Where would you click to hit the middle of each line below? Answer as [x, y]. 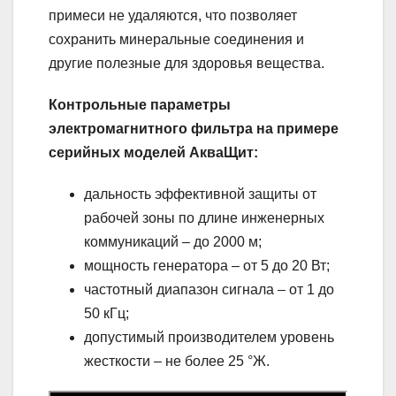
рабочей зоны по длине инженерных [204, 217]
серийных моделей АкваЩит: [153, 152]
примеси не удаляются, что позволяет [173, 15]
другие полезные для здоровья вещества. [187, 63]
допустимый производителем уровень [209, 337]
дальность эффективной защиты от [200, 194]
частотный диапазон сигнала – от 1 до [209, 289]
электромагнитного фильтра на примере [194, 128]
